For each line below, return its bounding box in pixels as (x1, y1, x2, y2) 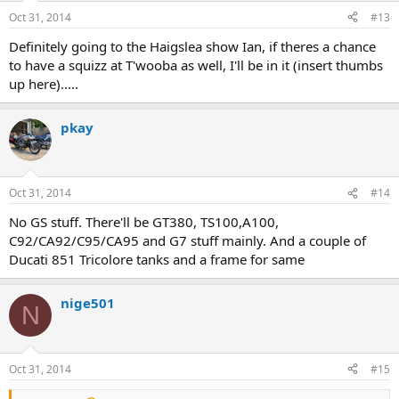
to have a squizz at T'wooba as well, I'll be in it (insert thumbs (9, 55, 383, 74)
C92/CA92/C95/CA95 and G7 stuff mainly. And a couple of (9, 232, 366, 250)
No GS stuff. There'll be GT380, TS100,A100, (9, 213, 279, 232)
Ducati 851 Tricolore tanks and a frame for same (9, 250, 305, 269)
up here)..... (9, 74, 78, 93)
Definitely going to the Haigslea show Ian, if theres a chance (9, 37, 376, 55)
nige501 (61, 294, 115, 313)
